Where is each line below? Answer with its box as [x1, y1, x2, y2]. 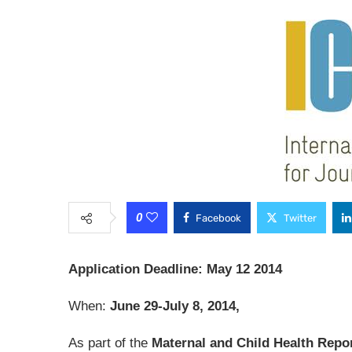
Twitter [284, 212, 317, 224]
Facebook [196, 212, 241, 224]
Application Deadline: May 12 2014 [68, 262, 282, 277]
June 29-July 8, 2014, [110, 299, 240, 313]
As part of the [68, 335, 152, 350]
